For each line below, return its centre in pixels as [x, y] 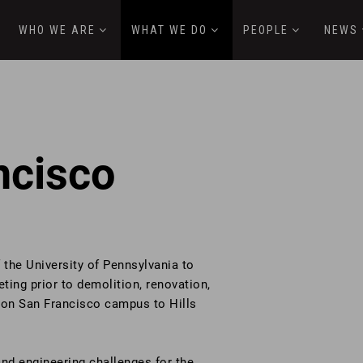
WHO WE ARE [57, 30]
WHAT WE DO [169, 30]
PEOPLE [266, 30]
